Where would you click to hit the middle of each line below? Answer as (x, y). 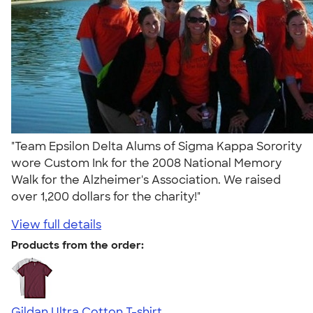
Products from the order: (78, 245)
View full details (56, 224)
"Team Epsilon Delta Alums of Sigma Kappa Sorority (156, 146)
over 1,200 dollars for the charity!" (109, 196)
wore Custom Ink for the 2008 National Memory (146, 163)
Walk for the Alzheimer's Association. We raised (146, 180)
